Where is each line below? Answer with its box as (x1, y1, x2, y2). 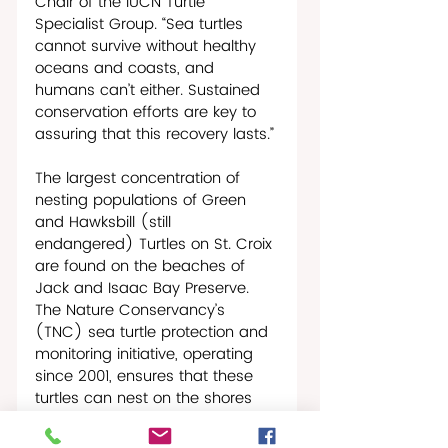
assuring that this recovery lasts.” (35, 121, 274, 147)
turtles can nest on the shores (35, 385, 257, 411)
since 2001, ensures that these (35, 363, 258, 389)
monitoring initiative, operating (35, 341, 258, 367)
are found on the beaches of (35, 253, 250, 279)
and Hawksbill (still (35, 209, 176, 235)
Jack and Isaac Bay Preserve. (35, 275, 254, 301)
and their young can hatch (35, 407, 235, 433)
